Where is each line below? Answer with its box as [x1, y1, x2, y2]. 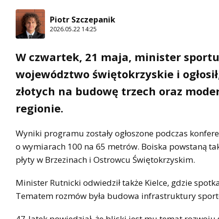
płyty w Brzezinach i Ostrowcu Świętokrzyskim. [16, 153, 195, 165]
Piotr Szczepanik [50, 14, 115, 25]
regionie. [16, 100, 64, 115]
